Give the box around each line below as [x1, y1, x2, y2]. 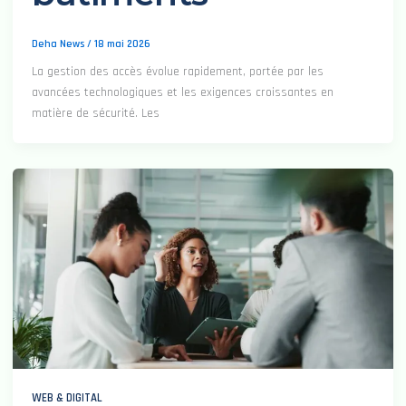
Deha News [32, 36, 87, 51]
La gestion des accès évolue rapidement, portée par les [32, 63, 324, 81]
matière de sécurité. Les [32, 105, 159, 122]
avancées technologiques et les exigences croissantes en [32, 84, 333, 101]
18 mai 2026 [94, 36, 150, 51]
